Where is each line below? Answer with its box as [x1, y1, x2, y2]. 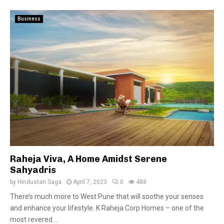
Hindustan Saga [17, 178, 61, 185]
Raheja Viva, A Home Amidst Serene [10, 153, 167, 164]
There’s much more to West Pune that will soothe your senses [10, 192, 203, 200]
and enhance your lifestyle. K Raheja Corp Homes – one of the [10, 204, 204, 212]
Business [17, 16, 40, 21]
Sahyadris [10, 164, 56, 175]
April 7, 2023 [73, 178, 107, 185]
